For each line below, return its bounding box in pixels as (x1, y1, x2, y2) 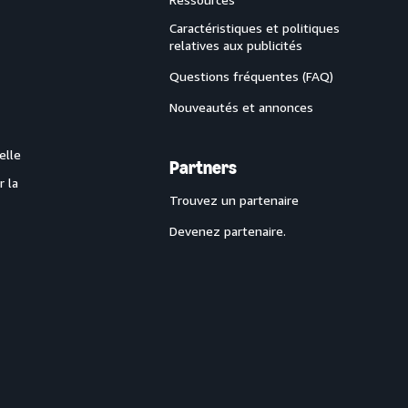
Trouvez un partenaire (169, 192, 299, 208)
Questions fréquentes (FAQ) (169, 68, 333, 84)
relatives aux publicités (169, 37, 302, 53)
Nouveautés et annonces (169, 99, 313, 115)
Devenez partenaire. (169, 223, 286, 239)
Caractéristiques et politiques (169, 20, 340, 36)
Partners (169, 157, 237, 178)
